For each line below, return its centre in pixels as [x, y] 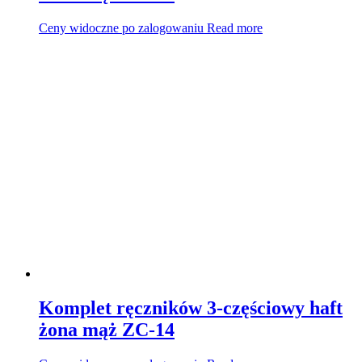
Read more [235, 27]
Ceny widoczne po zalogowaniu [121, 27]
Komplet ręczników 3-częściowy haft [191, 307]
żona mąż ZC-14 [107, 329]
